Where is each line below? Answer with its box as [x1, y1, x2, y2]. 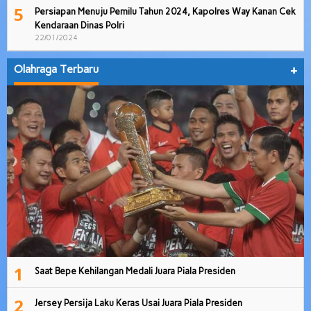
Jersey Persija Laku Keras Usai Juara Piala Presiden [35, 297, 242, 308]
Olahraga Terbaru [14, 62, 99, 76]
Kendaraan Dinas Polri [35, 20, 124, 31]
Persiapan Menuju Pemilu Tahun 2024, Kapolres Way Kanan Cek [35, 6, 296, 17]
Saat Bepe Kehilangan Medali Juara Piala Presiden [35, 265, 235, 276]
